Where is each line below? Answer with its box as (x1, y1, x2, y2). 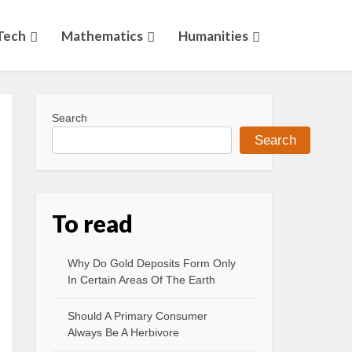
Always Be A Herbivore (68, 326, 179, 339)
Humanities (178, 27, 248, 44)
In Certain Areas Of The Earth (68, 273, 215, 286)
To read (52, 209, 133, 237)
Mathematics (61, 27, 143, 44)
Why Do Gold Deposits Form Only (68, 257, 236, 269)
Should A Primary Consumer (68, 310, 207, 322)
